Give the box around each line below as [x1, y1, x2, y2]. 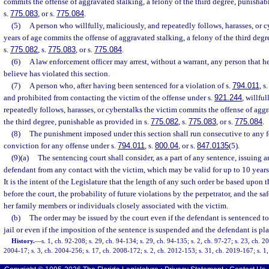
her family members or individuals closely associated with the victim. [4, 201, 228, 211]
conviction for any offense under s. [4, 141, 118, 151]
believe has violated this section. [4, 69, 110, 79]
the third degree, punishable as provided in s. [4, 117, 151, 127]
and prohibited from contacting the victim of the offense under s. [4, 93, 214, 103]
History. [11, 237, 35, 245]
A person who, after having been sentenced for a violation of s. [29, 81, 232, 91]
